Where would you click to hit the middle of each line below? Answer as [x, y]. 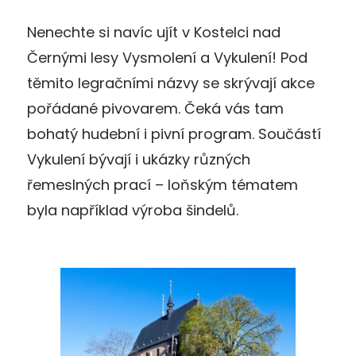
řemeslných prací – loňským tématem [163, 184]
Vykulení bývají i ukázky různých [139, 159]
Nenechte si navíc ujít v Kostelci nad [154, 32]
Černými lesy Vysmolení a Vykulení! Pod [167, 57]
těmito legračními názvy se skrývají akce [171, 83]
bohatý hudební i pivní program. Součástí [174, 133]
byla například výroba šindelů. [133, 210]
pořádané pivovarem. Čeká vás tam [155, 108]
